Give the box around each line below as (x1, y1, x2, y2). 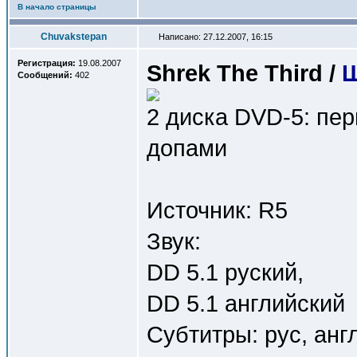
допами (147, 135, 227, 161)
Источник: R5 (147, 197, 288, 223)
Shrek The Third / (147, 60, 342, 86)
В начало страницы (18, 2, 96, 11)
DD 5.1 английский (147, 290, 345, 316)
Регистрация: (18, 58, 76, 68)
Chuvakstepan (40, 31, 107, 42)
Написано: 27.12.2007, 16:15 (156, 32, 273, 41)
